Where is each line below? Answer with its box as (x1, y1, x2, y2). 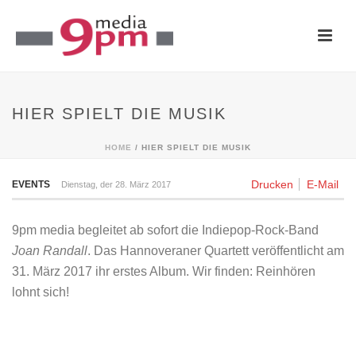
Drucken (251, 178, 293, 191)
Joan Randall (12, 244, 87, 257)
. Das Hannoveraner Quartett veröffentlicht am (87, 244, 344, 257)
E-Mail (307, 178, 339, 191)
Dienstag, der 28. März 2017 (61, 180, 171, 189)
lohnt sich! (12, 285, 69, 299)
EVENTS (12, 179, 50, 190)
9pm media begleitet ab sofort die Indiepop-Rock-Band (12, 223, 319, 237)
